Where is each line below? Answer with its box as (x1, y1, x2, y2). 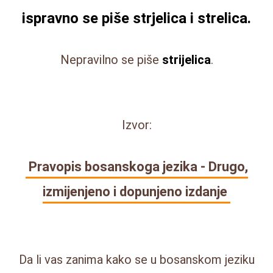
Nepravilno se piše (60, 52, 162, 67)
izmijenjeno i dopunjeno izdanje (43, 183, 227, 199)
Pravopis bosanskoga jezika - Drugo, (28, 158, 248, 174)
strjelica (133, 9, 186, 27)
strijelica (161, 52, 211, 67)
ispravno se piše (22, 9, 133, 27)
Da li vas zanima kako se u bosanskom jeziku (18, 252, 255, 267)
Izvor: (121, 117, 152, 132)
